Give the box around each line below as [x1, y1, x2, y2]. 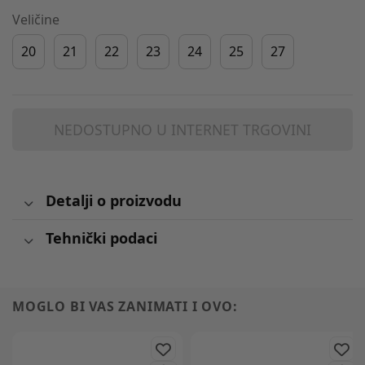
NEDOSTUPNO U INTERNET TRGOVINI [54, 120, 311, 139]
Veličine [12, 11, 59, 29]
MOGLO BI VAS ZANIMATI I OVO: [12, 297, 238, 315]
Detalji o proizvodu [45, 191, 182, 211]
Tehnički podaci [45, 228, 157, 248]
